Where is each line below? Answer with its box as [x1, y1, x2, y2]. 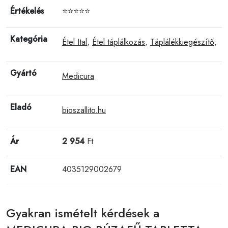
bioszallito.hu [62, 104, 106, 116]
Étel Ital [62, 36, 87, 48]
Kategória [10, 33, 47, 45]
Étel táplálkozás [92, 36, 145, 48]
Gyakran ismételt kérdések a [6, 204, 159, 222]
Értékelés [10, 5, 44, 17]
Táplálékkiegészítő [150, 36, 214, 48]
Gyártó [10, 67, 37, 79]
